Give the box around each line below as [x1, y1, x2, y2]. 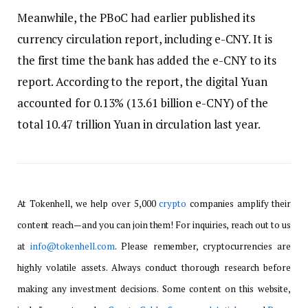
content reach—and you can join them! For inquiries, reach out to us [17, 219, 291, 232]
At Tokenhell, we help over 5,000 [17, 197, 159, 210]
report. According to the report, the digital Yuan [17, 74, 267, 90]
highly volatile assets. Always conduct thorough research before [17, 261, 291, 274]
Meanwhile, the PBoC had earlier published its [17, 10, 256, 26]
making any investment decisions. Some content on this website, [17, 283, 291, 296]
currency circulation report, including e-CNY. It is [17, 31, 272, 47]
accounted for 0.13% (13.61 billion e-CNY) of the [17, 95, 268, 111]
